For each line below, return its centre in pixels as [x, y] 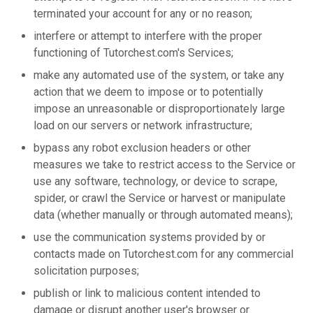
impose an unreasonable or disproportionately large [159, 109]
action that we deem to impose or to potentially [148, 92]
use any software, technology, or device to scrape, [155, 181]
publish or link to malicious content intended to [147, 293]
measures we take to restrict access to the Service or [165, 165]
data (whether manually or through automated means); [163, 215]
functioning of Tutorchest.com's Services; [133, 53]
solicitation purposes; [86, 271]
